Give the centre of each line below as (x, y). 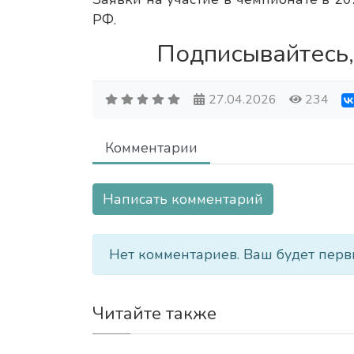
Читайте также (154, 314)
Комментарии (151, 148)
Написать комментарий (183, 200)
